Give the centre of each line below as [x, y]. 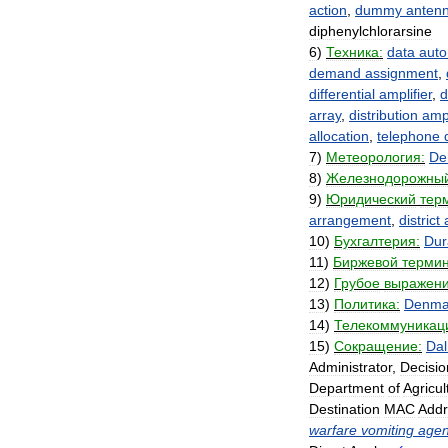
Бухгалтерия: [377, 241]
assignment [401, 73]
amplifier [405, 94]
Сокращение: [378, 346]
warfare [333, 430]
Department [346, 388]
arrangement [350, 220]
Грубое [357, 283]
